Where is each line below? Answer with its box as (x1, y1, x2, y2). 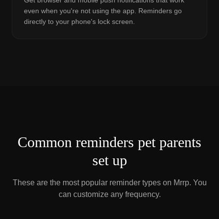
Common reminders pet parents (18, 134, 201, 150)
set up (92, 152, 127, 168)
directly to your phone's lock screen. (24, 18, 135, 25)
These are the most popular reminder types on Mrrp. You (12, 178, 207, 187)
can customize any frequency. (58, 190, 161, 198)
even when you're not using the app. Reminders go (24, 7, 182, 15)
